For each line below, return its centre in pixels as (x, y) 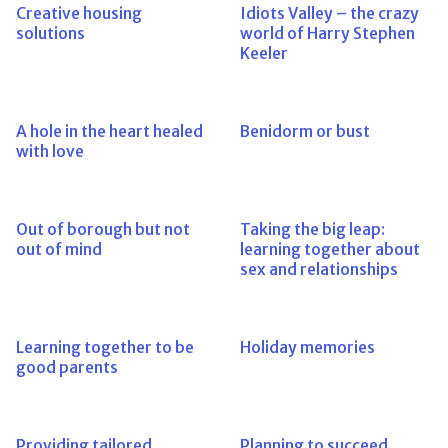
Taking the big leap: (312, 229)
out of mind (59, 249)
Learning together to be (105, 347)
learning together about (330, 249)
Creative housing (79, 13)
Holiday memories (307, 347)
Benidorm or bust (305, 131)
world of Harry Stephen (327, 33)
